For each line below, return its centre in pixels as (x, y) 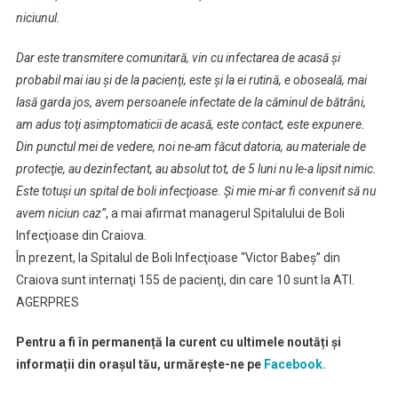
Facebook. (293, 364)
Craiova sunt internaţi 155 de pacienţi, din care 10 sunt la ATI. (185, 280)
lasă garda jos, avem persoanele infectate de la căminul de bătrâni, (191, 102)
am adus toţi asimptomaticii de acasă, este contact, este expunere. (190, 124)
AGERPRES (47, 302)
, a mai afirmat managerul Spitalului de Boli (225, 213)
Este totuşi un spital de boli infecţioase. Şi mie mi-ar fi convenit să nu (195, 191)
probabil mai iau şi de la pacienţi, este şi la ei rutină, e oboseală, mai (191, 80)
